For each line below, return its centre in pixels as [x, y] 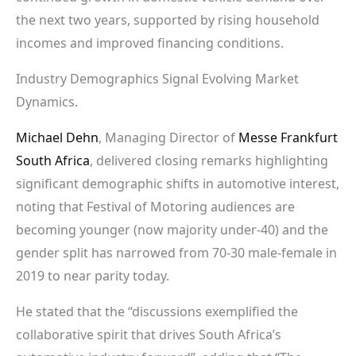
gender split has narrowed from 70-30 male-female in [176, 252]
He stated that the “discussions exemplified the [157, 311]
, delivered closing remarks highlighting [209, 160]
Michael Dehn [57, 137]
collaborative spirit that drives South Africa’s [149, 334]
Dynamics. [47, 101]
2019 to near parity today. [93, 275]
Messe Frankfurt [288, 137]
